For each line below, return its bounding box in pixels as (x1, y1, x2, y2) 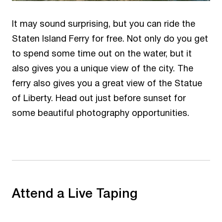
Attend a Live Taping (12, 182, 141, 201)
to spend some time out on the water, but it (12, 47, 192, 61)
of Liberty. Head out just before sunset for (12, 91, 186, 106)
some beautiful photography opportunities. (12, 106, 189, 120)
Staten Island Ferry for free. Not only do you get (12, 32, 208, 46)
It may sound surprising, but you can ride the (12, 17, 195, 31)
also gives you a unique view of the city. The (12, 61, 193, 76)
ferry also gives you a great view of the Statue (12, 76, 202, 91)
